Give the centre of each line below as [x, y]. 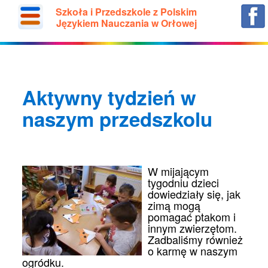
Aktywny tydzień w [109, 97]
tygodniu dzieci [184, 182]
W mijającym [179, 171]
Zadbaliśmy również [196, 239]
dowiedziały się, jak [194, 194]
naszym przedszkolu [118, 119]
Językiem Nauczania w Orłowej [126, 23]
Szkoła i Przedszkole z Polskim [127, 12]
